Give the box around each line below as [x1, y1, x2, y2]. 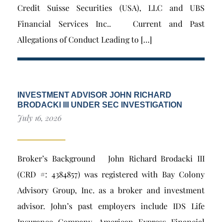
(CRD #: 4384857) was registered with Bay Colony [17, 169, 205, 180]
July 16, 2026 [17, 112, 61, 123]
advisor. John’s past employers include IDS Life [17, 201, 205, 212]
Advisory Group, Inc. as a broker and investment [17, 185, 205, 196]
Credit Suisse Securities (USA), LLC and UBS [17, 2, 205, 13]
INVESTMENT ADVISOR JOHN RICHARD [17, 91, 171, 100]
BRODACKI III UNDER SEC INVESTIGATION [17, 101, 182, 110]
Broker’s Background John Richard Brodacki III [17, 153, 205, 164]
